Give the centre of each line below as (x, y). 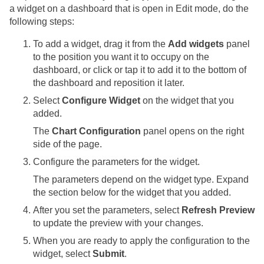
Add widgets (196, 44)
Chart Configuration (96, 131)
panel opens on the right (192, 131)
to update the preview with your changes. (118, 223)
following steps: (42, 22)
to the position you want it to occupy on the (121, 57)
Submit (108, 254)
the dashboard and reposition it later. (109, 83)
